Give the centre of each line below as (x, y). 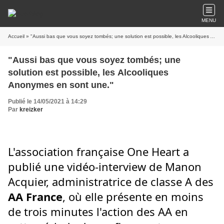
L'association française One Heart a (98, 151)
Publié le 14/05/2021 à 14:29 (47, 101)
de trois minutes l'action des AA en (98, 211)
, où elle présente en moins (133, 196)
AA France (35, 196)
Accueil (16, 36)
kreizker (31, 109)
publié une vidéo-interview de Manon (105, 166)
